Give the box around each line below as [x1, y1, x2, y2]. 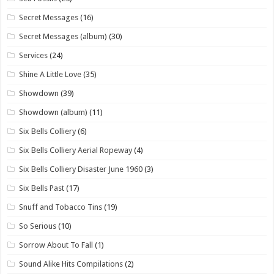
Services [19, 51, 48, 61]
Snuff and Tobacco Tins [19, 202, 103, 212]
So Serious [19, 221, 57, 231]
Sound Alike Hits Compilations [19, 259, 124, 269]
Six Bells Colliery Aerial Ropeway [19, 146, 133, 155]
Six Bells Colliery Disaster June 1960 [19, 165, 143, 174]
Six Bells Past [19, 183, 65, 193]
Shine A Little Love [19, 70, 82, 80]
